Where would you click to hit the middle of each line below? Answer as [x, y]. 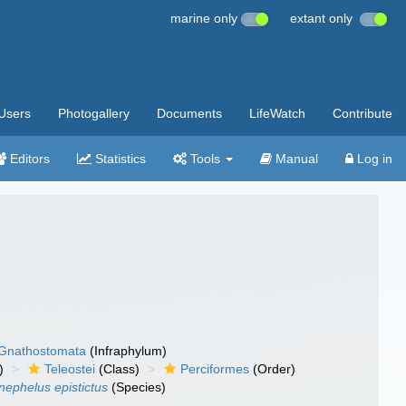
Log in [373, 159]
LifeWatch [277, 113]
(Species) [137, 387]
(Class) [118, 369]
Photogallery [94, 113]
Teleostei [70, 369]
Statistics [119, 159]
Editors [28, 159]
